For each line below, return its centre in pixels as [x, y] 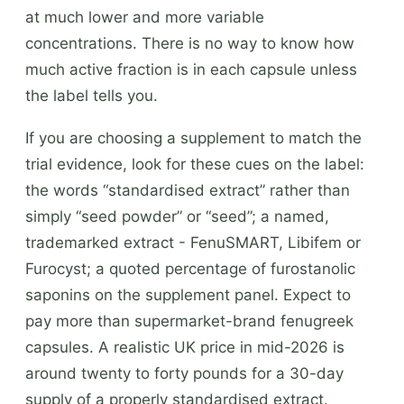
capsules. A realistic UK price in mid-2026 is [185, 347]
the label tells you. [92, 95]
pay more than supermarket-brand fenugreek [189, 321]
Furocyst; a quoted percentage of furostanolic [190, 268]
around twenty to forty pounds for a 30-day [184, 373]
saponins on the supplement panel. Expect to [188, 294]
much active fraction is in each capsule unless [191, 69]
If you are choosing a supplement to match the [193, 138]
